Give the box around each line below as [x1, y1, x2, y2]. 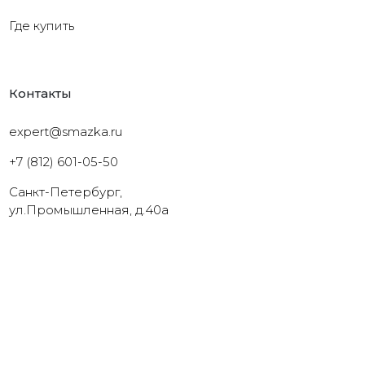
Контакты [9, 86, 73, 102]
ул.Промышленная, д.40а [9, 202, 169, 218]
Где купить [9, 18, 75, 34]
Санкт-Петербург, [9, 184, 123, 200]
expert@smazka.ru [9, 124, 123, 140]
